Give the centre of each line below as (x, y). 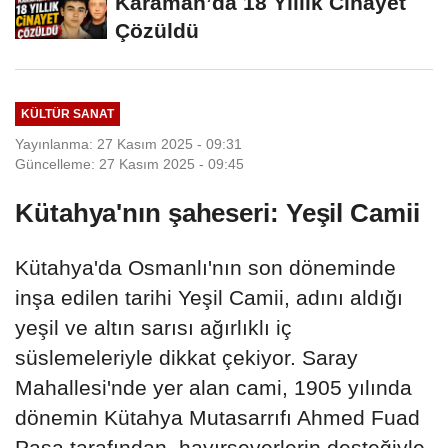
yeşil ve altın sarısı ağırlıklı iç (153, 327)
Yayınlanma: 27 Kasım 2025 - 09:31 (128, 143)
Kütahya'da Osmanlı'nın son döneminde (205, 267)
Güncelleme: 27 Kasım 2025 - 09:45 (129, 163)
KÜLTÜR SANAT (67, 114)
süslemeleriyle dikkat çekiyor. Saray (186, 357)
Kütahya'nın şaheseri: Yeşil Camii (217, 212)
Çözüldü (157, 30)
